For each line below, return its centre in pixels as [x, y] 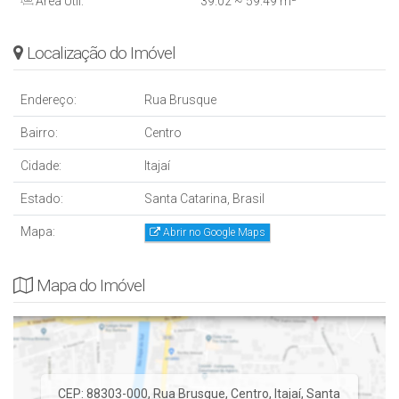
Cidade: [41, 166]
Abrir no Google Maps [214, 233]
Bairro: [39, 133]
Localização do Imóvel [101, 53]
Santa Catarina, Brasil [204, 199]
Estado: [42, 199]
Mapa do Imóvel [91, 285]
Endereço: [49, 100]
